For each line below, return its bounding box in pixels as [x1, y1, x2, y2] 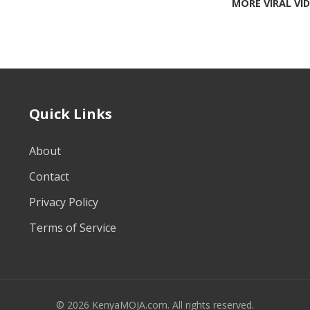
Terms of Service [29, 219, 117, 235]
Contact [29, 168, 70, 184]
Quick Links [29, 104, 113, 123]
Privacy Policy [29, 194, 99, 210]
